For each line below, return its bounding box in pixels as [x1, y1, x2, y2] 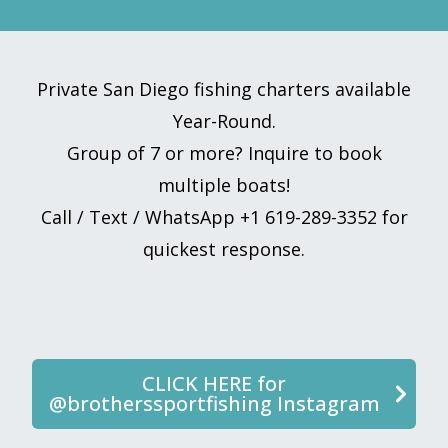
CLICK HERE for [142, 370, 286, 397]
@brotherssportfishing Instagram [48, 390, 380, 417]
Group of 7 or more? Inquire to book [66, 141, 382, 165]
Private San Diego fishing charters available [37, 77, 411, 101]
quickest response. [143, 237, 305, 261]
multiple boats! [158, 173, 290, 197]
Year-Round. [172, 109, 276, 133]
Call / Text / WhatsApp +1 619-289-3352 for [40, 205, 408, 229]
